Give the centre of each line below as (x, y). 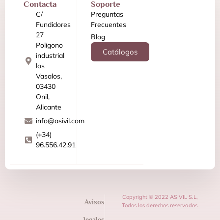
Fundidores (53, 24)
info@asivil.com (60, 121)
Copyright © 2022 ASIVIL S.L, (160, 197)
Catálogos (120, 52)
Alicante (49, 107)
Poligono (49, 45)
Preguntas (107, 14)
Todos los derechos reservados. (160, 205)
